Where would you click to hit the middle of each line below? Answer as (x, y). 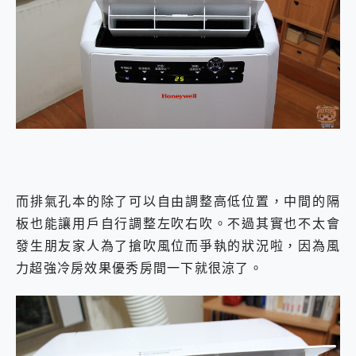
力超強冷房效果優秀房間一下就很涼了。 (140, 268)
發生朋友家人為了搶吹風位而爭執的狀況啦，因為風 (178, 246)
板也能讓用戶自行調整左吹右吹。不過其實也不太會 (178, 224)
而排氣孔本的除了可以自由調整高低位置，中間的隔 (178, 201)
